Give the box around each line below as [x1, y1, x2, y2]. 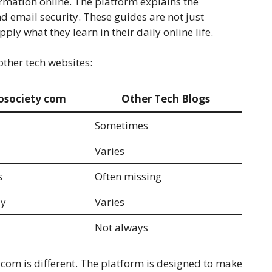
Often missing [94, 169, 161, 183]
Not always [94, 220, 148, 234]
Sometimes [94, 118, 148, 132]
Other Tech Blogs [121, 91, 210, 106]
